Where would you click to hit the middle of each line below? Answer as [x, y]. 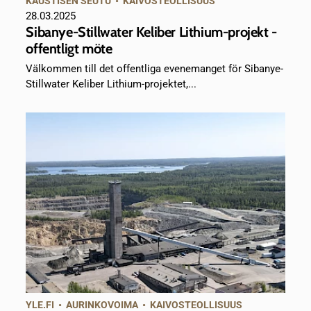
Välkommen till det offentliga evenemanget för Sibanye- [155, 69]
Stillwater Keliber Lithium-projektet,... [111, 84]
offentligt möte [69, 49]
